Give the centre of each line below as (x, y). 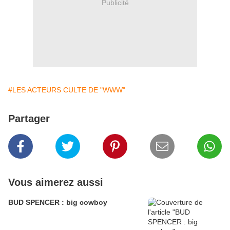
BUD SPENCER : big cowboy (58, 203)
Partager (29, 119)
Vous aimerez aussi (56, 183)
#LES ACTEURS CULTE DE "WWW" (67, 90)
